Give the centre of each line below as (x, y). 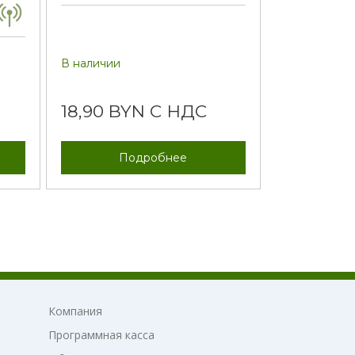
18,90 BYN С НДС (134, 111)
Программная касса (101, 335)
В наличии (90, 64)
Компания (75, 311)
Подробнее (153, 158)
